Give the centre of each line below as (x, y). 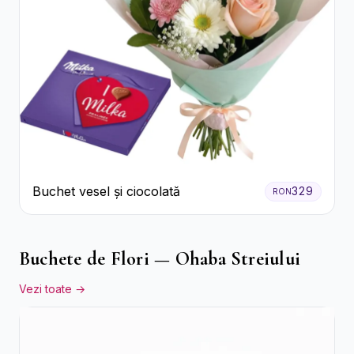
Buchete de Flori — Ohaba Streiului (160, 258)
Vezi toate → (52, 288)
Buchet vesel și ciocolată (106, 192)
